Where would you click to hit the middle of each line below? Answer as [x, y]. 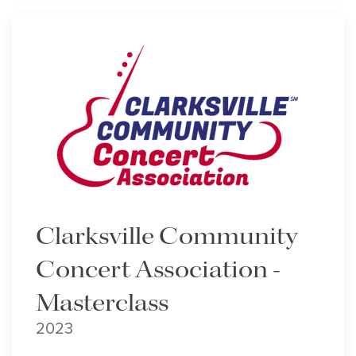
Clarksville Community [167, 237]
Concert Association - [158, 270]
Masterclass [102, 304]
